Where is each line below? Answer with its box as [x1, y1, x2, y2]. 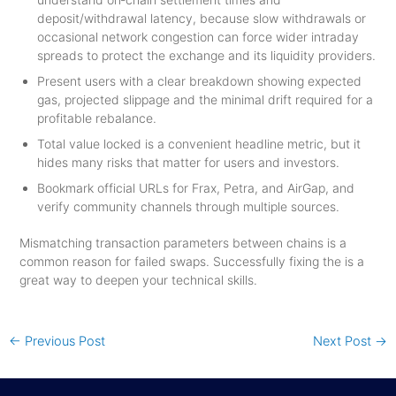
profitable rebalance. [36, 110, 156, 126]
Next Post [313, 332, 376, 349]
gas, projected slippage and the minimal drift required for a [36, 91, 373, 107]
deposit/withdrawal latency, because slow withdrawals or [36, 10, 366, 26]
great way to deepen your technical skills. [19, 271, 257, 287]
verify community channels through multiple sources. [36, 198, 339, 214]
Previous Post [20, 332, 105, 349]
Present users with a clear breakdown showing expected [36, 72, 362, 88]
